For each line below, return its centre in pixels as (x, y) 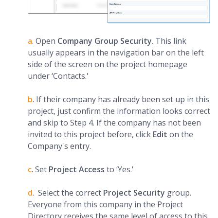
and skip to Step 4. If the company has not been (114, 122)
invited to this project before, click (90, 134)
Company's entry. (59, 146)
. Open (45, 41)
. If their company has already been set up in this (121, 99)
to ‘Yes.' (119, 169)
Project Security (134, 192)
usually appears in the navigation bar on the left (116, 52)
